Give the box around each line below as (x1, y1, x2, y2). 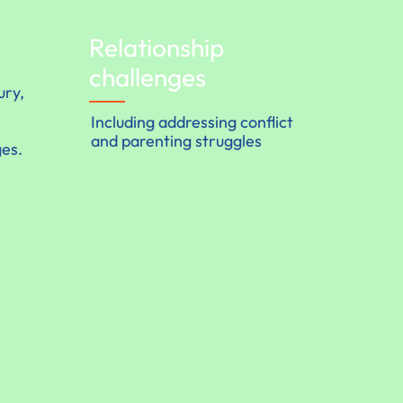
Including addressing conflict (91, 111, 294, 132)
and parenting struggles (91, 130, 263, 151)
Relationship (88, 31, 224, 63)
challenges (88, 60, 206, 93)
